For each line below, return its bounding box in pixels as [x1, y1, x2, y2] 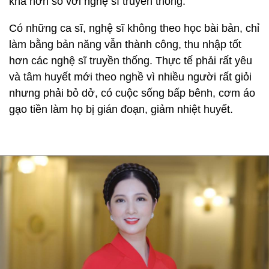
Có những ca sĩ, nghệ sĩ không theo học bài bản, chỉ [9, 22, 259, 35]
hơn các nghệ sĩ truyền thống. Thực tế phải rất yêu [9, 55, 252, 67]
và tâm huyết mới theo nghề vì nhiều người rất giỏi [9, 71, 252, 83]
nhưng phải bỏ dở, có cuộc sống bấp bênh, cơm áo [9, 87, 255, 100]
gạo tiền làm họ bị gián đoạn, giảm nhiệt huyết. [9, 103, 233, 116]
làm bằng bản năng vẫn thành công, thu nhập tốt [9, 38, 241, 51]
